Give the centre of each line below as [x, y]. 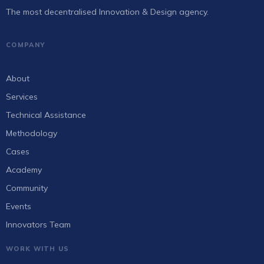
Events [19, 207]
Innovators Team [38, 225]
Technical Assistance [46, 115]
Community [27, 188]
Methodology [32, 133]
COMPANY [26, 45]
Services [22, 97]
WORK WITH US [38, 249]
